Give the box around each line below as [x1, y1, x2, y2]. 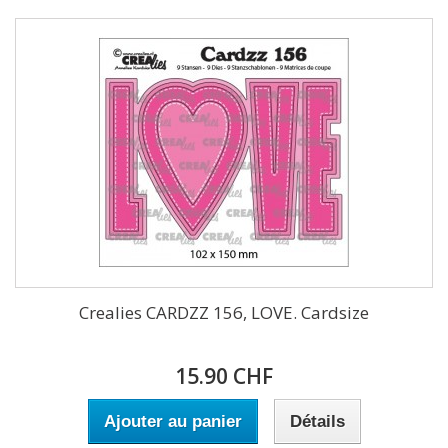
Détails [289, 412, 345, 431]
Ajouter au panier [103, 412, 242, 431]
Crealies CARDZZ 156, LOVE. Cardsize [79, 301, 369, 324]
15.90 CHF [175, 362, 273, 390]
